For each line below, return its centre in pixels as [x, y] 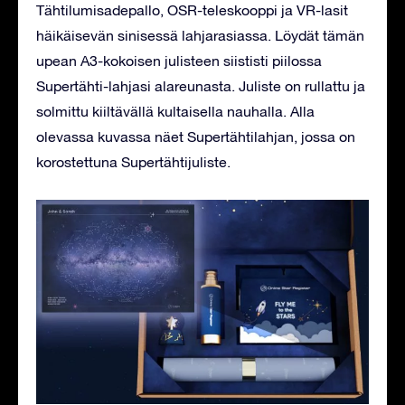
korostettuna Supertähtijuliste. [133, 161]
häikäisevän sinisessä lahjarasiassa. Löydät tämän [200, 35]
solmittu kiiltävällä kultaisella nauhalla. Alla [175, 111]
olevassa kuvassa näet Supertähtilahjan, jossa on [196, 136]
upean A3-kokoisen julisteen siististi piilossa [179, 60]
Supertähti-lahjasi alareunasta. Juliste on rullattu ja [201, 85]
